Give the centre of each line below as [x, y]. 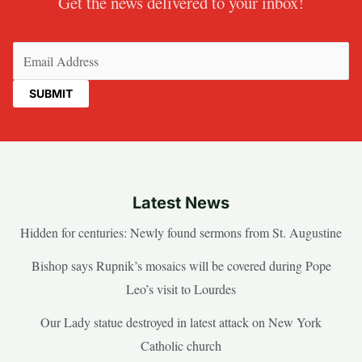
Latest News [181, 203]
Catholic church [181, 346]
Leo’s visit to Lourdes [181, 289]
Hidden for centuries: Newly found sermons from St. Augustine [181, 233]
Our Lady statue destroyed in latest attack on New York [181, 322]
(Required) [237, 53]
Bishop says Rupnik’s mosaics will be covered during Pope [181, 266]
